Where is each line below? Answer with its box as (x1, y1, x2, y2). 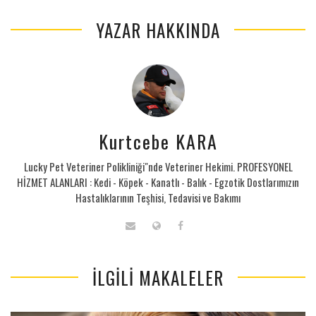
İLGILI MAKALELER (92, 264, 224, 291)
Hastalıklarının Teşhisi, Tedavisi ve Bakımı (75, 189, 241, 205)
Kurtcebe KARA (98, 127, 218, 155)
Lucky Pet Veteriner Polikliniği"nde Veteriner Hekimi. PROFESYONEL (23, 158, 293, 174)
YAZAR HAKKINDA (96, 16, 220, 43)
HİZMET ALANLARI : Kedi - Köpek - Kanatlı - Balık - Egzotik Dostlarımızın (17, 174, 299, 190)
